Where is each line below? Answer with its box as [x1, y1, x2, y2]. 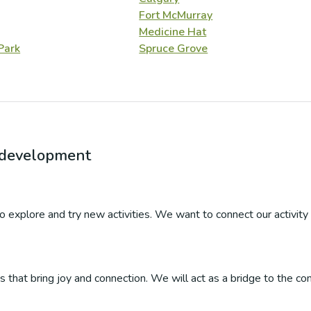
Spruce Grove [139, 41, 208, 56]
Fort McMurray [139, 8, 213, 23]
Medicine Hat [139, 24, 207, 40]
